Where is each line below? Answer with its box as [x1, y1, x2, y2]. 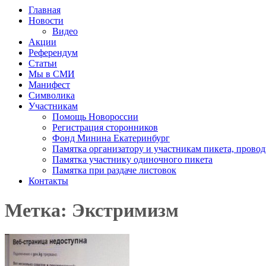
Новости [28, 15, 64, 26]
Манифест [28, 80, 70, 90]
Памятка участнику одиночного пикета [52, 154, 213, 165]
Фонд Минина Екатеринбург [52, 133, 170, 144]
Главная [28, 5, 61, 15]
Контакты [28, 176, 68, 186]
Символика [28, 90, 75, 101]
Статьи [28, 58, 57, 69]
